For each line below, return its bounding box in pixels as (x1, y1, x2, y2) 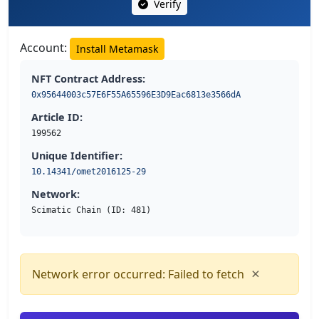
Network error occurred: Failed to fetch (32, 266, 244, 283)
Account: (20, 40, 70, 56)
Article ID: (31, 110, 83, 125)
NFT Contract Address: (31, 72, 145, 86)
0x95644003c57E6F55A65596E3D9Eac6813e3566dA (31, 90, 241, 100)
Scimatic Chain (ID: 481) (31, 205, 151, 216)
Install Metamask (76, 42, 158, 56)
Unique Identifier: (31, 149, 122, 163)
